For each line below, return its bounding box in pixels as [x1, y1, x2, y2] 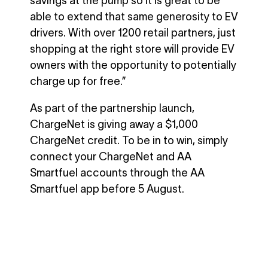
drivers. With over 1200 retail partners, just [30, 26, 236, 39]
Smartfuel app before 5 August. [30, 182, 184, 195]
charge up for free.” [30, 75, 126, 87]
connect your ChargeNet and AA [30, 150, 191, 163]
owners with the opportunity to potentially [30, 59, 236, 71]
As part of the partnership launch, [30, 102, 194, 114]
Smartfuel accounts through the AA [30, 166, 205, 179]
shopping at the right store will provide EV [30, 42, 234, 55]
